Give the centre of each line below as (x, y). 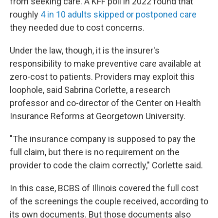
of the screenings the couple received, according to (109, 201)
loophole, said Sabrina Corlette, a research (90, 90)
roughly (25, 14)
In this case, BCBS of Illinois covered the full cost (104, 188)
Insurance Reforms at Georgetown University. (98, 116)
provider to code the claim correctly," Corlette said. (106, 165)
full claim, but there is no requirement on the (95, 152)
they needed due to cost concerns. (77, 27)
